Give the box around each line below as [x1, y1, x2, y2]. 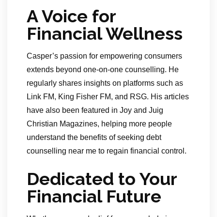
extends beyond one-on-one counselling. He [27, 65, 179, 74]
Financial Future [27, 186, 161, 207]
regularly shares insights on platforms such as [27, 79, 183, 88]
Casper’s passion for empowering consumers [27, 52, 182, 61]
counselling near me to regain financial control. [27, 147, 186, 155]
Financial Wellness [27, 23, 183, 44]
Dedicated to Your [27, 169, 177, 189]
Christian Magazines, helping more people [27, 120, 172, 128]
